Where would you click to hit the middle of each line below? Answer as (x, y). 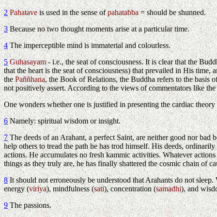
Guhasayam (28, 62)
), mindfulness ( (70, 189)
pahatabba (123, 13)
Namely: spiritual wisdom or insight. (64, 121)
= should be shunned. (172, 13)
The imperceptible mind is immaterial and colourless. (89, 46)
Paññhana (30, 79)
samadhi (169, 189)
